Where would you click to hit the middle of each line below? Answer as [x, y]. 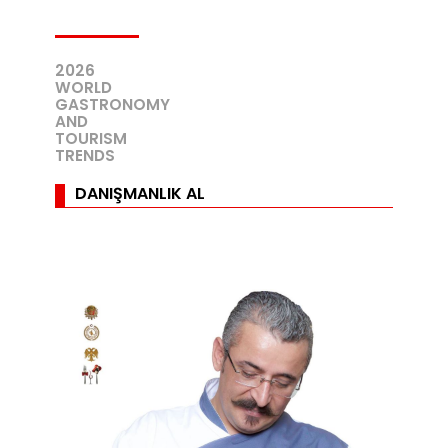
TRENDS [85, 156]
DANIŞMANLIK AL [140, 193]
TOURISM [91, 139]
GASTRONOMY [113, 105]
